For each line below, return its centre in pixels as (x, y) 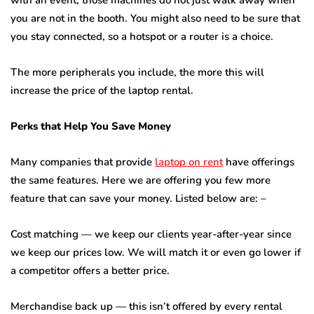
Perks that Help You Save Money (91, 127)
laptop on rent (189, 162)
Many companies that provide (83, 162)
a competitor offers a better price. (90, 271)
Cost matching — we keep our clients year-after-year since (151, 234)
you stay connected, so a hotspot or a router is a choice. (142, 37)
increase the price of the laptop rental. (102, 91)
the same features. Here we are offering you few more (141, 180)
